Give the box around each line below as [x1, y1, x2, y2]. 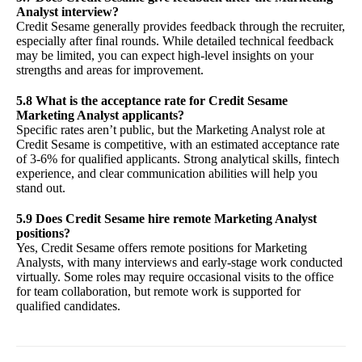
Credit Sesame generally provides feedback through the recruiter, [16, 19, 345, 34]
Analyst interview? [16, 5, 119, 19]
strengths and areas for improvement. [16, 63, 204, 78]
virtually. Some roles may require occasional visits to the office [16, 270, 334, 284]
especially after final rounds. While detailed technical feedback [16, 34, 334, 48]
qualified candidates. [16, 299, 120, 314]
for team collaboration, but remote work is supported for [16, 284, 301, 299]
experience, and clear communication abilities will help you [16, 166, 318, 181]
